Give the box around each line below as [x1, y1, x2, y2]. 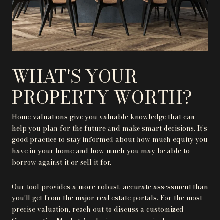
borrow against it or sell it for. [12, 157, 113, 167]
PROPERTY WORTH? [12, 83, 192, 110]
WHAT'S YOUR [12, 62, 137, 89]
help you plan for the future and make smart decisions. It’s [12, 123, 207, 134]
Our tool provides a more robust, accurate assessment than [12, 181, 208, 192]
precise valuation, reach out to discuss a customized [12, 203, 184, 215]
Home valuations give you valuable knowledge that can [12, 111, 195, 122]
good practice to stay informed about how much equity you [12, 134, 208, 145]
